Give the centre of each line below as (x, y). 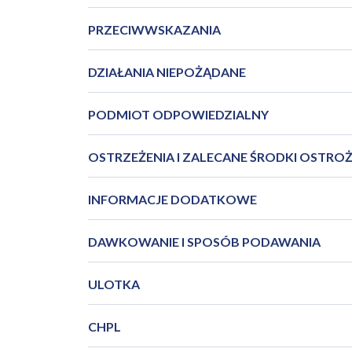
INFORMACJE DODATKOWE (172, 199)
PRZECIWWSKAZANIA (154, 29)
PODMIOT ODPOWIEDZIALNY (178, 114)
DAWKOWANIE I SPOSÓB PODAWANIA (204, 242)
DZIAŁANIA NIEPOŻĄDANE (167, 72)
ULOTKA (114, 284)
